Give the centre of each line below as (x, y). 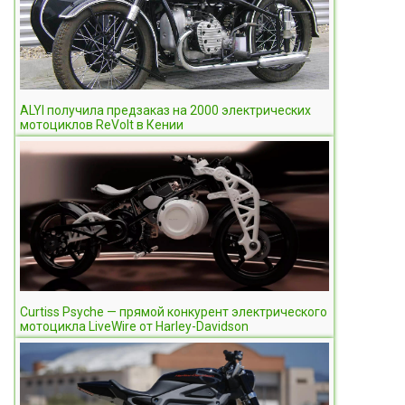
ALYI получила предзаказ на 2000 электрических (165, 110)
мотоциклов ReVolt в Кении (102, 124)
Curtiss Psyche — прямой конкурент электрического (174, 311)
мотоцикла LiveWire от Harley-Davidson (134, 326)
